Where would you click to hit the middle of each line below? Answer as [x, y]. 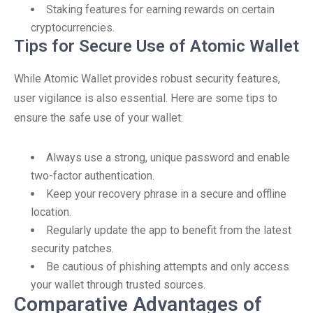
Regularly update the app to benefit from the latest [169, 230]
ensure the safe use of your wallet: [99, 118]
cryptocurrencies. [73, 28]
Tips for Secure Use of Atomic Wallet [156, 46]
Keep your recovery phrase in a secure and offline [166, 194]
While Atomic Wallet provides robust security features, [147, 79]
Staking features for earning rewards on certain [160, 9]
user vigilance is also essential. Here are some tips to [146, 98]
